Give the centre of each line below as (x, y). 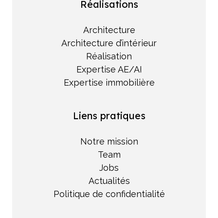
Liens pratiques (109, 116)
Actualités (109, 181)
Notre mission (109, 142)
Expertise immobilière (109, 82)
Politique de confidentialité (109, 194)
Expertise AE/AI (109, 69)
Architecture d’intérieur (109, 43)
